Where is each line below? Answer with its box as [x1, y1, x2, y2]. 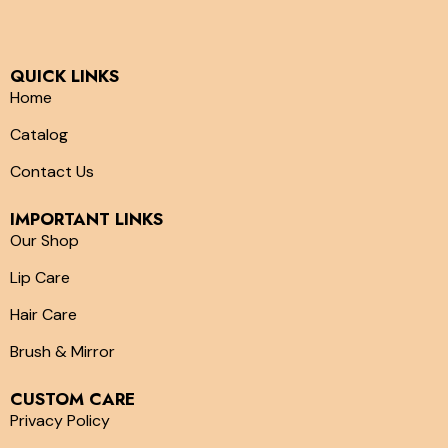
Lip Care [10, 267, 70, 288]
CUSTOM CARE [10, 387, 135, 411]
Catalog [10, 124, 68, 145]
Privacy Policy [10, 410, 110, 431]
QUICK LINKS [10, 64, 119, 88]
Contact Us [10, 161, 94, 182]
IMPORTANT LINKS [10, 207, 163, 231]
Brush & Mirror [10, 341, 115, 362]
